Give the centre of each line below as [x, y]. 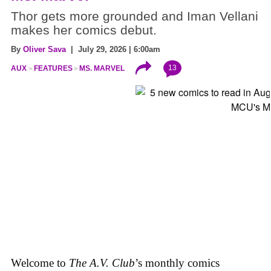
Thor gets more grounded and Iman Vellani [135, 16]
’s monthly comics [177, 263]
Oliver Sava [44, 49]
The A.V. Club [102, 263]
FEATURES [53, 68]
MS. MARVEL [102, 68]
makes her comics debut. [84, 30]
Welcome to [40, 263]
